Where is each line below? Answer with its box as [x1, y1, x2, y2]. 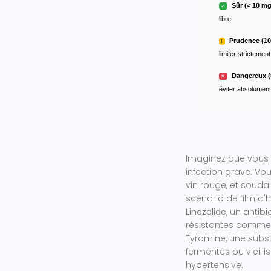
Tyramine [186, 232, 226, 244]
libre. [219, 15, 233, 22]
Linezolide [186, 205, 226, 218]
